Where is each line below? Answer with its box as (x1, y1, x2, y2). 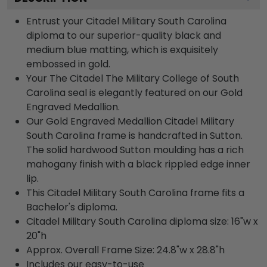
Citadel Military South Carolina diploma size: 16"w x (26, 214, 258, 228)
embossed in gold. (26, 57, 110, 71)
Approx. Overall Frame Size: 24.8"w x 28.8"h (26, 243, 225, 257)
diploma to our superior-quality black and (26, 28, 221, 42)
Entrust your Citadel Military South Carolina (26, 14, 226, 28)
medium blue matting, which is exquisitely (26, 42, 218, 57)
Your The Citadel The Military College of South (26, 71, 239, 85)
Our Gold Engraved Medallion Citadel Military (26, 114, 234, 128)
